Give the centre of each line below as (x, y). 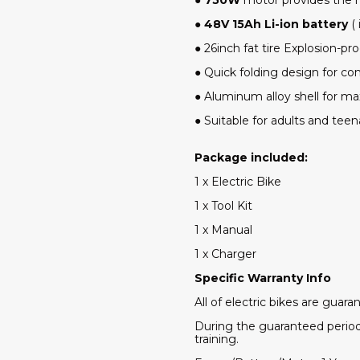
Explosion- (311, 48)
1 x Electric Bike (238, 181)
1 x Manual (223, 229)
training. (217, 339)
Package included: (251, 157)
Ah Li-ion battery (296, 24)
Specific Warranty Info (263, 278)
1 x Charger (225, 254)
